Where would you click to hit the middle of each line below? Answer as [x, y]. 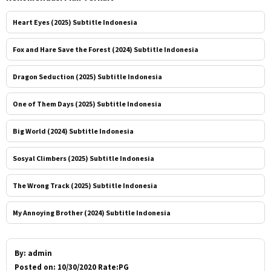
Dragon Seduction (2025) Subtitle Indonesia [87, 76]
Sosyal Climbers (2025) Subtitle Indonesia [83, 158]
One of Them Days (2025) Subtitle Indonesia [87, 103]
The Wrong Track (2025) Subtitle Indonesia [85, 185]
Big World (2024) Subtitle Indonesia [73, 131]
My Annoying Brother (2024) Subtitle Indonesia [92, 212]
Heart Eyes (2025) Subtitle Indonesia [75, 22]
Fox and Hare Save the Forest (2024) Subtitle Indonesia [106, 49]
